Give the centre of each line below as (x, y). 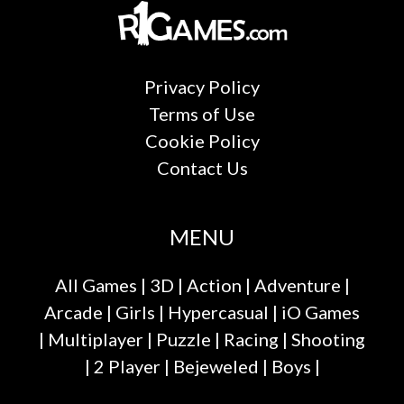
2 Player (127, 367)
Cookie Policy (202, 141)
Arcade (73, 312)
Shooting (328, 340)
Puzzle (184, 340)
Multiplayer (96, 340)
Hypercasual (218, 312)
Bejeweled (216, 367)
